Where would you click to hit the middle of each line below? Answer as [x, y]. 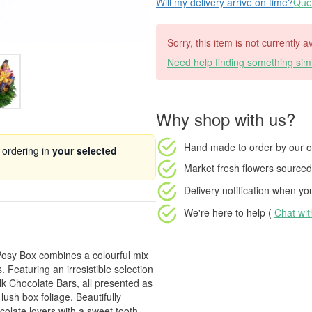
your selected [85, 150]
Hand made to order [228, 147]
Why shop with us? [226, 119]
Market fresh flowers [229, 167]
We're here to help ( [229, 212]
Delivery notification [227, 190]
